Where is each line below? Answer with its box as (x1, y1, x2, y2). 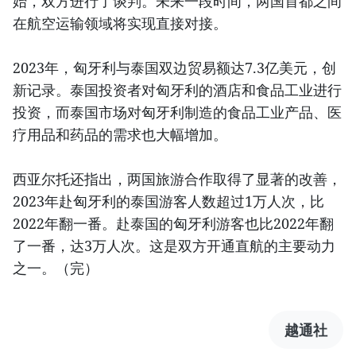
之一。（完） (13, 257, 99, 277)
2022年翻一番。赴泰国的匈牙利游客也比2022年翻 (13, 213, 334, 233)
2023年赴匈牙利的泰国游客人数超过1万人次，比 (13, 191, 324, 211)
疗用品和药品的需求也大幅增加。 (13, 124, 227, 144)
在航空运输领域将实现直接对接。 (13, 13, 227, 33)
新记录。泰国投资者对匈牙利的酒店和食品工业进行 (13, 79, 342, 99)
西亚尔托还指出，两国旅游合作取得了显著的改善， (13, 168, 342, 188)
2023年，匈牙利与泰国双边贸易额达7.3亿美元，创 (13, 57, 336, 77)
